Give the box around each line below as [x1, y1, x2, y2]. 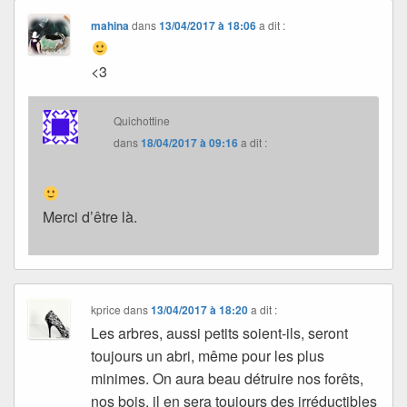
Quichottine [114, 112, 171, 128]
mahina [91, 16, 130, 34]
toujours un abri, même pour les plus [91, 344, 325, 366]
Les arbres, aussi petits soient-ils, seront [91, 322, 349, 343]
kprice [91, 301, 122, 317]
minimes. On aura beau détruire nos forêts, [91, 367, 364, 389]
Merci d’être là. [43, 205, 137, 227]
